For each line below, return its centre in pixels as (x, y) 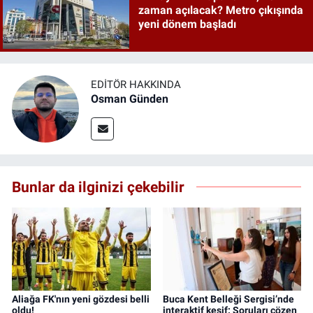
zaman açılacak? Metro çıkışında (220, 10)
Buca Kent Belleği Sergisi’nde (228, 299)
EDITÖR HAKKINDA (136, 85)
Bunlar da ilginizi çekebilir (98, 187)
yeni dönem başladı (187, 24)
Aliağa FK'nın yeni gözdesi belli (81, 299)
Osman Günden (130, 99)
